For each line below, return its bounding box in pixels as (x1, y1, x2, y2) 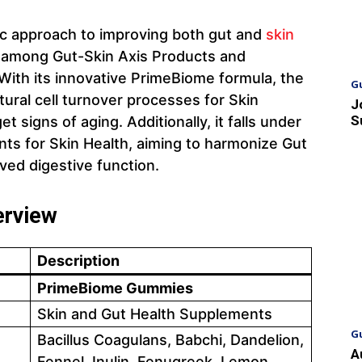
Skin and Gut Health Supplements (37, 305, 272, 322)
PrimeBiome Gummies (37, 279, 193, 297)
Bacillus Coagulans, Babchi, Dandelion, (37, 330, 304, 348)
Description (37, 251, 120, 269)
